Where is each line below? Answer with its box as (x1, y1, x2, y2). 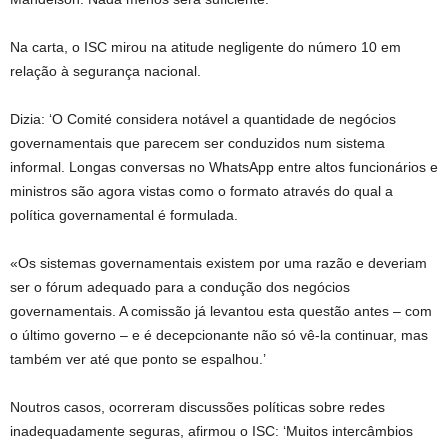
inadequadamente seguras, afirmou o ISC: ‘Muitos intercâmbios (10, 423, 413, 439)
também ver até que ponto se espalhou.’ (10, 351, 266, 367)
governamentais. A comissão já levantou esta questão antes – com (10, 303, 432, 319)
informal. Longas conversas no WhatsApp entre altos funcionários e (10, 159, 438, 175)
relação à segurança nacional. (10, 63, 201, 79)
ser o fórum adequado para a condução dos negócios (10, 279, 350, 295)
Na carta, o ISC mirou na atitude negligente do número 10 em (10, 39, 401, 55)
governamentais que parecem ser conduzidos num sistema (10, 135, 385, 151)
